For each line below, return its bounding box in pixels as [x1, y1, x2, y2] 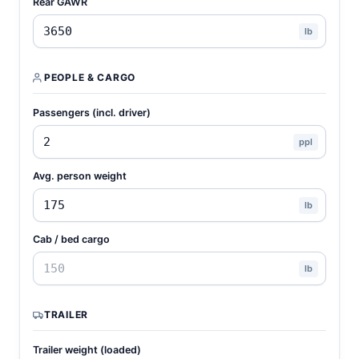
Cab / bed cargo [33, 233, 110, 245]
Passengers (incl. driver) [33, 107, 151, 119]
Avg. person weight [33, 170, 127, 182]
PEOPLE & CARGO [44, 71, 136, 83]
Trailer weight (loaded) [33, 344, 141, 356]
